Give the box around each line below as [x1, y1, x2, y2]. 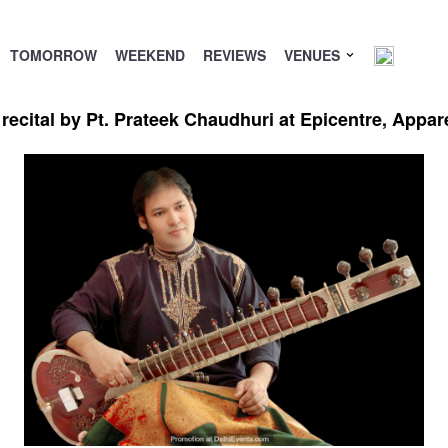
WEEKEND [114, 45, 185, 65]
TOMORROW [9, 45, 97, 65]
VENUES [283, 45, 344, 65]
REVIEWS [202, 45, 266, 65]
